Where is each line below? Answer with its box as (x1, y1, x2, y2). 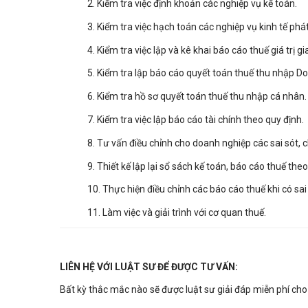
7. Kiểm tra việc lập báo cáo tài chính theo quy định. (87, 113, 304, 125)
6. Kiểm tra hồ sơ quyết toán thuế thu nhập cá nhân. (87, 91, 307, 102)
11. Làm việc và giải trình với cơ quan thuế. (87, 207, 266, 219)
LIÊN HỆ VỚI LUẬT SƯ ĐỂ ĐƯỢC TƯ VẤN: (60, 261, 238, 272)
